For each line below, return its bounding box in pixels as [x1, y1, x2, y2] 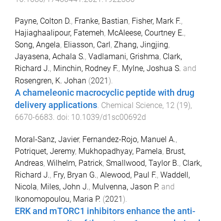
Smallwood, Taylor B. [106, 158, 179, 168]
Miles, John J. [40, 182, 89, 192]
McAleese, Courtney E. [108, 28, 184, 38]
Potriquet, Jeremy [15, 147, 75, 156]
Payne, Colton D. [15, 16, 71, 26]
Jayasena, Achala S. [15, 52, 85, 62]
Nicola [15, 182, 37, 192]
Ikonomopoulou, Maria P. [15, 194, 101, 204]
